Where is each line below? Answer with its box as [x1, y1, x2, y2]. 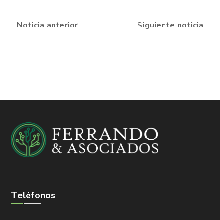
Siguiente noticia [137, 19, 204, 30]
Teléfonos [11, 190, 55, 202]
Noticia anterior [16, 19, 78, 30]
